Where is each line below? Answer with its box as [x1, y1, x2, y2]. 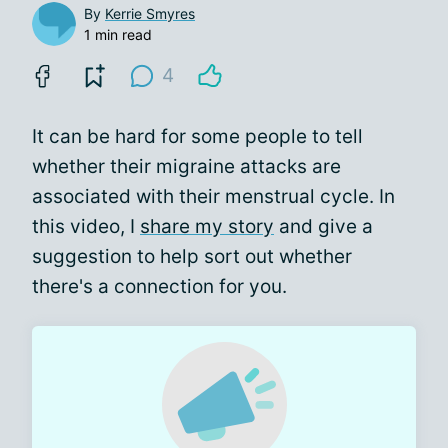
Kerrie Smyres [105, 4, 195, 22]
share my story [140, 214, 274, 238]
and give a [274, 214, 373, 238]
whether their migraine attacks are [32, 154, 341, 178]
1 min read [84, 25, 152, 43]
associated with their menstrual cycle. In [32, 184, 395, 208]
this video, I [32, 214, 140, 238]
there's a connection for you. [32, 274, 287, 298]
